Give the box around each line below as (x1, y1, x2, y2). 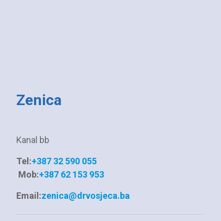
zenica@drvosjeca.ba (41, 190, 130, 201)
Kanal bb (16, 134, 49, 145)
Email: (16, 190, 41, 201)
